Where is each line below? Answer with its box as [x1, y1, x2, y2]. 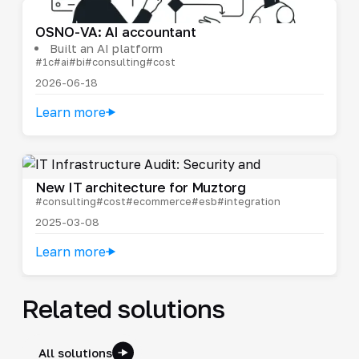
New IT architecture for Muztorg [34, 178, 246, 196]
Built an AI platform [49, 40, 163, 55]
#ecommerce [125, 194, 192, 208]
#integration [216, 194, 280, 208]
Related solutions [21, 292, 225, 324]
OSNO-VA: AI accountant [34, 22, 196, 40]
